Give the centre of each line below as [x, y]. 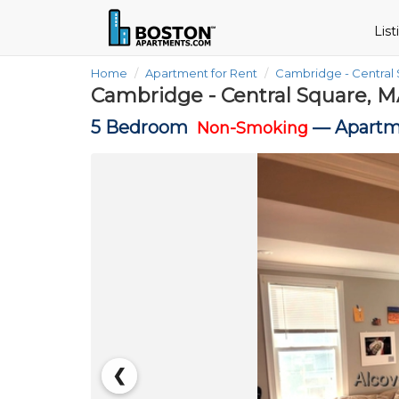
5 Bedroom [144, 127]
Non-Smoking [252, 128]
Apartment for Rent [201, 73]
